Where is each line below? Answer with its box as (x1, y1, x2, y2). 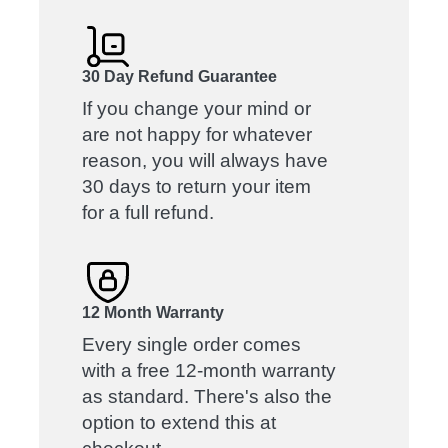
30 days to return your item (82, 175, 312, 197)
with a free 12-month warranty (82, 360, 337, 381)
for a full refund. (82, 201, 215, 223)
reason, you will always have (82, 149, 329, 171)
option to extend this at (82, 412, 277, 433)
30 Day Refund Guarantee (82, 67, 278, 85)
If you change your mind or (82, 97, 312, 119)
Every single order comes (82, 334, 302, 355)
